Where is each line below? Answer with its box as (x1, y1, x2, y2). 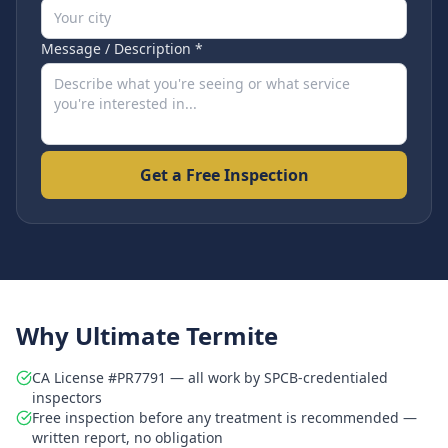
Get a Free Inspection (139, 164, 309, 186)
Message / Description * (41, 39, 203, 58)
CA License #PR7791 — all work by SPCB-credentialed (32, 368, 388, 387)
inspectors (32, 388, 102, 407)
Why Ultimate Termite (16, 319, 278, 352)
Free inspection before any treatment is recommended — (32, 408, 417, 427)
